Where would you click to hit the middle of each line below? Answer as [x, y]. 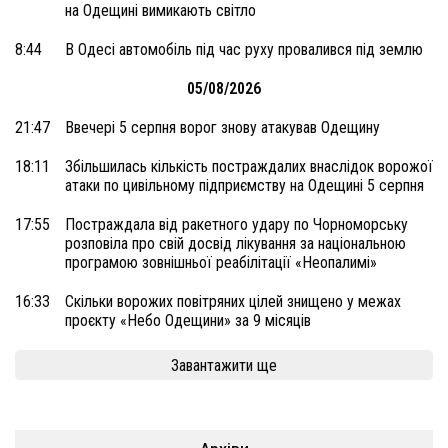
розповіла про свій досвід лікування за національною [235, 243]
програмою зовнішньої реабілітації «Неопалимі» [221, 262]
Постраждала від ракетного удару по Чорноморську [236, 224]
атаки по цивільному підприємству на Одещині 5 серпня [244, 185]
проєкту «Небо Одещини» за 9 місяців [188, 320]
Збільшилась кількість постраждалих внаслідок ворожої [249, 166]
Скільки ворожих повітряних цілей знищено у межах [233, 301]
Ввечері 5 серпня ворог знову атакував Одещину [222, 127]
